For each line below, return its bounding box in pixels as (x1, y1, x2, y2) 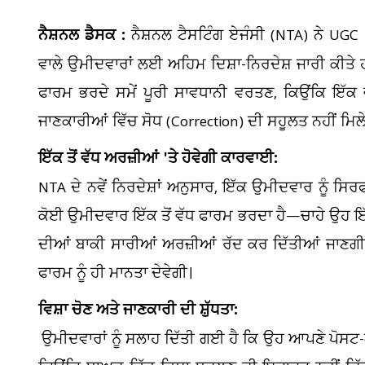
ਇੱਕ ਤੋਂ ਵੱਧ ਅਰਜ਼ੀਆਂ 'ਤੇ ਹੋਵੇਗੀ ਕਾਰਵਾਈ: (38, 147, 282, 173)
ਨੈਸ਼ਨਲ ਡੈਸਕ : (38, 24, 125, 50)
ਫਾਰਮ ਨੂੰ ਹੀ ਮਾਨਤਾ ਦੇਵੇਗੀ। (38, 263, 192, 284)
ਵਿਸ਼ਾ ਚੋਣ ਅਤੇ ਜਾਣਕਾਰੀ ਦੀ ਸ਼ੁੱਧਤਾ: (38, 299, 238, 324)
